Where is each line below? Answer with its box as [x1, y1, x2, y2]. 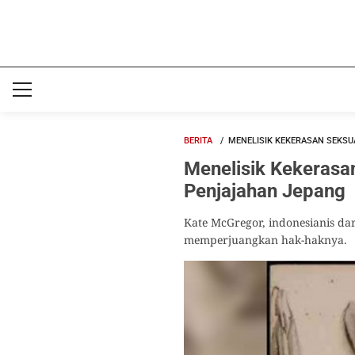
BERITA [184, 136, 212, 146]
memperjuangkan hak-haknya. [184, 232, 347, 247]
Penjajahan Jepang [184, 180, 345, 202]
